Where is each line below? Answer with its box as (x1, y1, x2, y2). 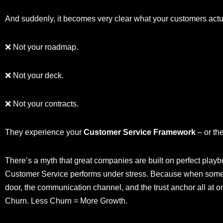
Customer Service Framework (84, 128, 196, 137)
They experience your (5, 128, 84, 137)
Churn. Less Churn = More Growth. (5, 197, 127, 206)
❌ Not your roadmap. (5, 43, 78, 52)
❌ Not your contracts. (5, 100, 79, 109)
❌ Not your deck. (5, 71, 64, 80)
